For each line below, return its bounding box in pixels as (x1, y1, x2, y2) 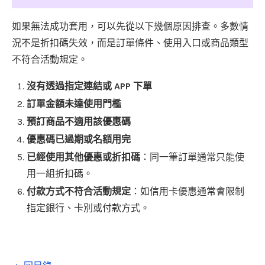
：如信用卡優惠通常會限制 (131, 186, 244, 198)
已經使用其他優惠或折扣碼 (27, 151, 140, 163)
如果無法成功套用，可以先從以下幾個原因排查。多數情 (12, 21, 248, 33)
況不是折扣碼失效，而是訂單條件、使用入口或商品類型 (12, 37, 248, 49)
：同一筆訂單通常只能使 (140, 151, 244, 163)
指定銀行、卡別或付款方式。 (27, 202, 150, 214)
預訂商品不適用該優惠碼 (27, 116, 131, 128)
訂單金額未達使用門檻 (27, 98, 121, 110)
